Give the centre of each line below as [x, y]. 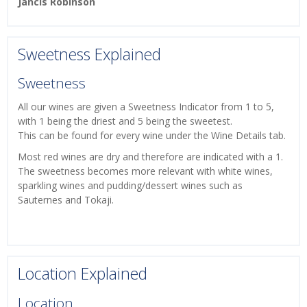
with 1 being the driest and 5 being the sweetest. [125, 121]
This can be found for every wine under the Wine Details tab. [153, 136]
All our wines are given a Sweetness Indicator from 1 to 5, [146, 107]
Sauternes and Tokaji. [66, 200]
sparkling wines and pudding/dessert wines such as [130, 186]
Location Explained [83, 274]
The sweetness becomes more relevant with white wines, [145, 171]
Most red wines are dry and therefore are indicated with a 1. [150, 157]
